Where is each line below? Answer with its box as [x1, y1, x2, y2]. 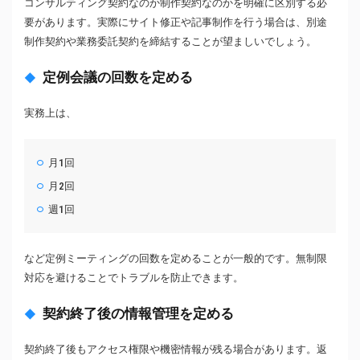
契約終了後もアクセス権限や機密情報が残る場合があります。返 [24, 343, 327, 356]
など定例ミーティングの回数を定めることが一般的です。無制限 [24, 252, 327, 265]
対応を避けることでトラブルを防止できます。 [24, 272, 243, 284]
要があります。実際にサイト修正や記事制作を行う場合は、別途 [24, 16, 327, 29]
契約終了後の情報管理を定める [43, 305, 234, 322]
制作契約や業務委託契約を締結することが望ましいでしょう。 [24, 35, 317, 48]
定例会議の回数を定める [43, 69, 193, 86]
